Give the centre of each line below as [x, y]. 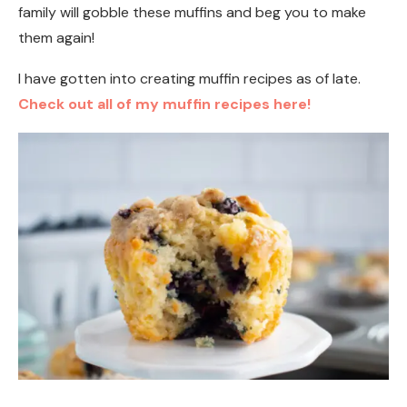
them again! [56, 37]
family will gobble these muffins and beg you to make [192, 12]
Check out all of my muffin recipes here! [164, 104]
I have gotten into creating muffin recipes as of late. [189, 78]
